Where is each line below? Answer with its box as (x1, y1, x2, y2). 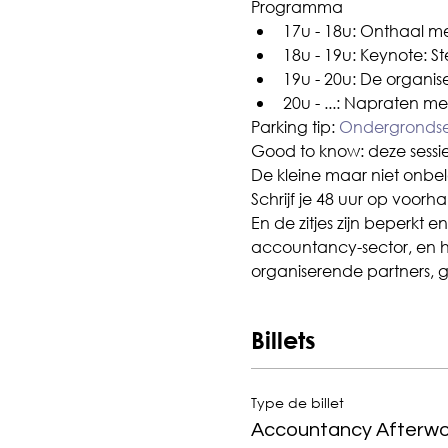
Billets (250, 325, 316, 354)
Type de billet (250, 392, 344, 412)
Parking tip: (250, 115, 339, 137)
